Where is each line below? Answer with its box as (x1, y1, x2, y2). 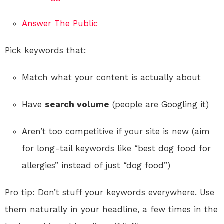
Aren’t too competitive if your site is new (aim (22, 126, 210, 136)
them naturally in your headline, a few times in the (5, 204, 218, 214)
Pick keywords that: (5, 45, 86, 55)
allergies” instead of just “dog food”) (22, 160, 170, 170)
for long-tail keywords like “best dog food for (22, 143, 211, 153)
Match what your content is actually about (22, 72, 201, 82)
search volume (45, 99, 109, 109)
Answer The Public (22, 18, 98, 28)
